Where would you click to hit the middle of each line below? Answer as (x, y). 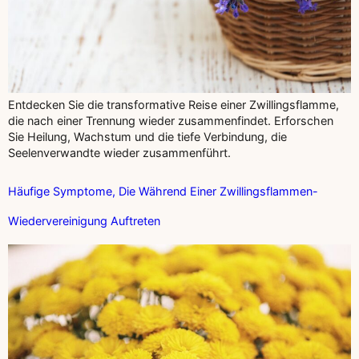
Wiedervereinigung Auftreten (84, 221)
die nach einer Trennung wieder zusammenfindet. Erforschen (171, 121)
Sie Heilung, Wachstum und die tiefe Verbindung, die (147, 137)
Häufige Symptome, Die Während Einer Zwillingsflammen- (163, 192)
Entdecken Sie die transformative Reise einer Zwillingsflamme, (173, 105)
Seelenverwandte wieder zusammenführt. (119, 153)
